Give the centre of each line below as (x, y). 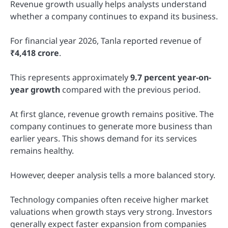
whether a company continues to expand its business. (114, 16)
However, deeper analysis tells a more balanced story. (113, 175)
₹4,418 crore (35, 53)
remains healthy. (42, 150)
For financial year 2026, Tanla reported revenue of (106, 40)
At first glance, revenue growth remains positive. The (112, 114)
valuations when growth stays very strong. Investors (111, 212)
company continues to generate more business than (111, 126)
